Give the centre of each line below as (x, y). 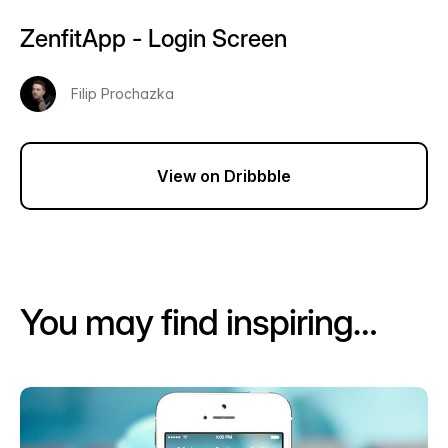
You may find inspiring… (198, 322)
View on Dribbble (224, 176)
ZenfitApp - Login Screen (153, 38)
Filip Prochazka (122, 93)
